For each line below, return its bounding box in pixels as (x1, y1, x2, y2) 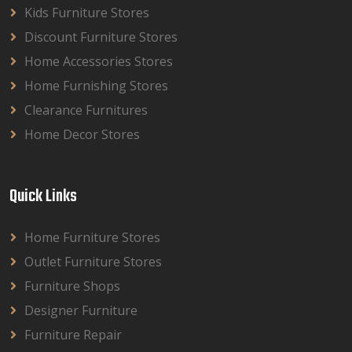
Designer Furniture (24, 302, 137, 319)
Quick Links (9, 184, 77, 210)
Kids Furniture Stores (24, 4, 149, 21)
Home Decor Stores (24, 126, 140, 143)
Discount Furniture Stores (24, 28, 178, 46)
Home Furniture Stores (24, 229, 160, 246)
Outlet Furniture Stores (24, 253, 162, 270)
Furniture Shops (24, 277, 120, 295)
